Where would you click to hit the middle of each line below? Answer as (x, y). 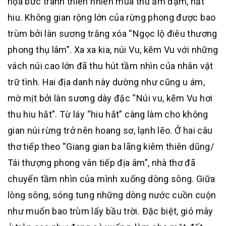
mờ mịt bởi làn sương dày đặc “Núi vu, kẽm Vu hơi (110, 98)
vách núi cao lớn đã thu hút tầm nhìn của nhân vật (110, 66)
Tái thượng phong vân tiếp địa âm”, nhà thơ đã (102, 163)
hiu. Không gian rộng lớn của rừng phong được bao (112, 17)
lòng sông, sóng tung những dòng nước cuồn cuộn (112, 195)
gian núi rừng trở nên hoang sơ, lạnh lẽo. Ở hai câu (110, 130)
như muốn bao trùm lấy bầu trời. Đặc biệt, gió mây (110, 211)
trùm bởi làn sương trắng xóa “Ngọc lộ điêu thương (112, 34)
